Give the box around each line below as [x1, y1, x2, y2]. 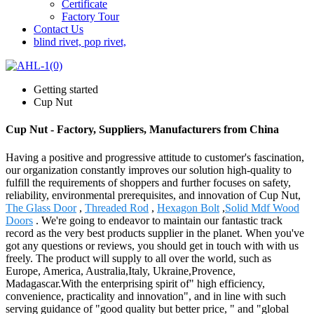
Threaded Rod [85, 201, 149, 214]
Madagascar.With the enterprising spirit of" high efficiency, [6, 277, 265, 289]
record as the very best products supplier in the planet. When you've [6, 226, 304, 239]
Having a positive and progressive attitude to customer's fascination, [6, 151, 304, 163]
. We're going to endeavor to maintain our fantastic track [33, 214, 282, 226]
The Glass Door [6, 201, 76, 214]
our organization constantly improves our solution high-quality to [6, 163, 292, 176]
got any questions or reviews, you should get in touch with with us [6, 239, 299, 252]
